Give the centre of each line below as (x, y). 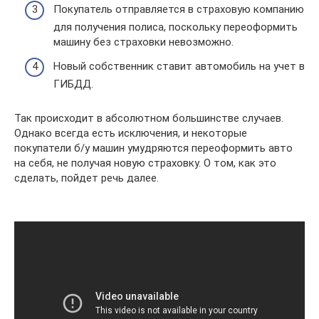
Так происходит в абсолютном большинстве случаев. (149, 118)
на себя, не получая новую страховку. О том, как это (145, 163)
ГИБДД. (73, 84)
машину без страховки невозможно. (143, 42)
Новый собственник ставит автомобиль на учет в (179, 66)
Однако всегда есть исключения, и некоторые (131, 133)
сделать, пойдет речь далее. (87, 178)
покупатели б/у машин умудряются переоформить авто (153, 148)
